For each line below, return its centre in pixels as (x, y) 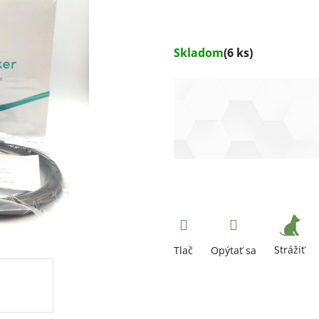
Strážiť (289, 250)
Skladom (199, 53)
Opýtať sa (234, 251)
